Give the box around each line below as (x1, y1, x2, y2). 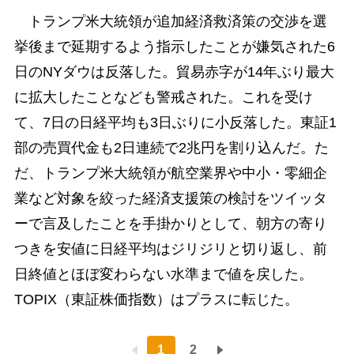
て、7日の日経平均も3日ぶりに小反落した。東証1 (13, 114, 337, 130)
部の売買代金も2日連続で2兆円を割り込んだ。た (13, 139, 329, 156)
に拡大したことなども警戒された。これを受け (13, 88, 313, 105)
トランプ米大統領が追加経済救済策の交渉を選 (13, 13, 327, 29)
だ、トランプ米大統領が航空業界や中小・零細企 (13, 164, 327, 181)
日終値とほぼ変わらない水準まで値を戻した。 (13, 265, 313, 282)
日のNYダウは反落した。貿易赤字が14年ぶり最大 (13, 63, 334, 80)
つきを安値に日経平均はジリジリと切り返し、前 (13, 240, 327, 257)
